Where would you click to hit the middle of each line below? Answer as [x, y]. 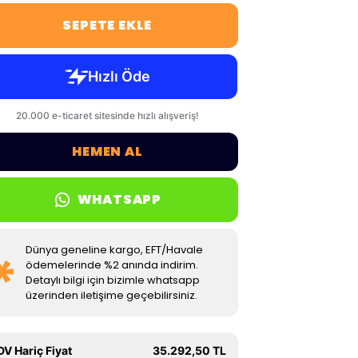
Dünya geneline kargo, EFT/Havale [114, 250]
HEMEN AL [107, 151]
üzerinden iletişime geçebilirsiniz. [111, 295]
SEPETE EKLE [107, 25]
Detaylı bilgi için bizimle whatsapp [112, 280]
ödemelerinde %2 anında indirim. [111, 265]
